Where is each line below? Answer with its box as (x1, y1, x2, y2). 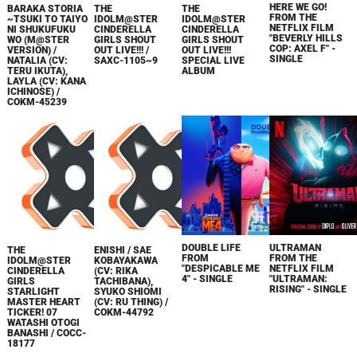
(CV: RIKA (94, 265, 139, 277)
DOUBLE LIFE (182, 242, 241, 254)
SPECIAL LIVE (182, 55, 245, 67)
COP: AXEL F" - (269, 43, 336, 54)
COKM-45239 (6, 96, 67, 108)
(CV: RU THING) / (94, 296, 169, 308)
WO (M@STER (6, 34, 69, 46)
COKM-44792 (94, 306, 155, 318)
